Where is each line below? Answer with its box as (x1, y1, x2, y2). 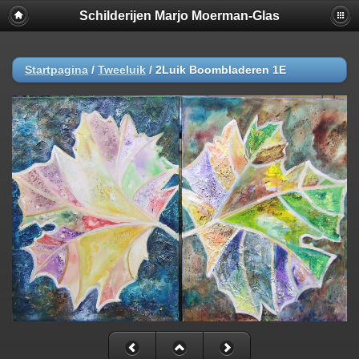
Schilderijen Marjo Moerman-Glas (79, 9, 280, 22)
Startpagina (25, 63, 88, 76)
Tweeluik (98, 63, 146, 76)
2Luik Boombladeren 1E (155, 63, 286, 76)
